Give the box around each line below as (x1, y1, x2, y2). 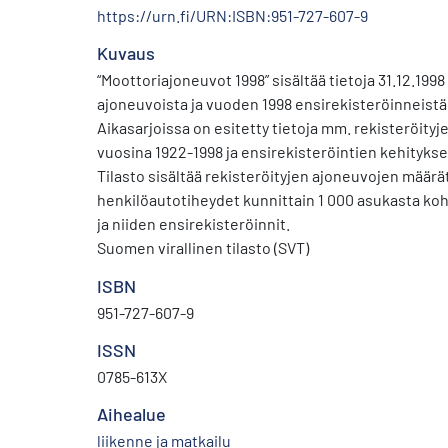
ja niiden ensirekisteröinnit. (97, 213, 290, 233)
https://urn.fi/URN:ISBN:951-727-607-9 (97, 5, 368, 25)
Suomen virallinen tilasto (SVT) (97, 237, 309, 257)
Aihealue (97, 402, 166, 425)
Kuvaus (97, 41, 155, 64)
